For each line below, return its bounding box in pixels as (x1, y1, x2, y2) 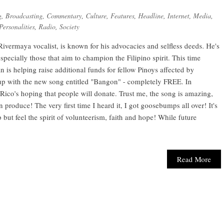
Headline (138, 11, 164, 20)
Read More (177, 154, 212, 164)
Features (111, 11, 134, 20)
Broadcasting (5, 11, 43, 20)
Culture (86, 11, 107, 20)
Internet (167, 11, 189, 20)
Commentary (47, 11, 82, 20)
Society (59, 22, 79, 31)
